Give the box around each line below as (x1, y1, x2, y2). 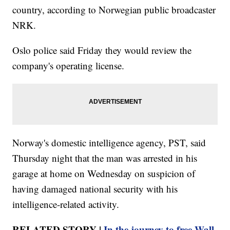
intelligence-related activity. (12, 198, 120, 211)
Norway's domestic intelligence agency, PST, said (12, 136, 206, 149)
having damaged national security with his (12, 182, 178, 196)
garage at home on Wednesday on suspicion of (12, 167, 196, 180)
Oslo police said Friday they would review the (12, 44, 192, 57)
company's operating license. (12, 59, 125, 72)
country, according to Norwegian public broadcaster (12, 3, 216, 16)
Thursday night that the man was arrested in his (12, 151, 198, 165)
